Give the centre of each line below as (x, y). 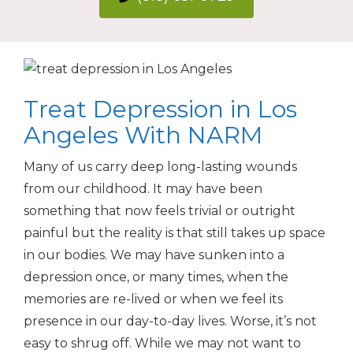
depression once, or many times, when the (156, 277)
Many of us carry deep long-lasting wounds (160, 166)
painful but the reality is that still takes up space (175, 232)
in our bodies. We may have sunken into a (154, 255)
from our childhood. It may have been (143, 188)
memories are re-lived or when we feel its (153, 299)
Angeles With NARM (143, 135)
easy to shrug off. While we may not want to (162, 343)
